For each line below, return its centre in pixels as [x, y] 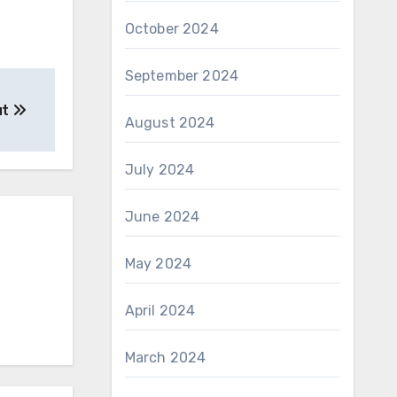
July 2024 [160, 170]
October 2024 [171, 29]
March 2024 [165, 358]
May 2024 [158, 264]
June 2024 [162, 217]
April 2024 [160, 311]
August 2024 [170, 123]
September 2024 [182, 76]
